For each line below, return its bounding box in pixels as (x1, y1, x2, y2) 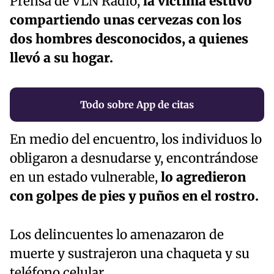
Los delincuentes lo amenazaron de (10, 227, 224, 243)
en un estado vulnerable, (10, 169, 158, 186)
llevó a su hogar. (10, 50, 113, 67)
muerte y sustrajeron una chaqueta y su (10, 246, 250, 262)
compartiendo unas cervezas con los (10, 12, 242, 29)
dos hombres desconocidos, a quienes (10, 31, 248, 48)
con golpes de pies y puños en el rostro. (10, 188, 259, 205)
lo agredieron (158, 169, 246, 186)
